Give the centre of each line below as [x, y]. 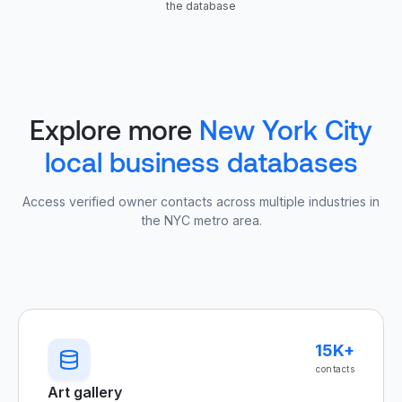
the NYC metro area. [201, 220]
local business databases [201, 162]
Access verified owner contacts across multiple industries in [201, 201]
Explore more [114, 129]
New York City [286, 129]
